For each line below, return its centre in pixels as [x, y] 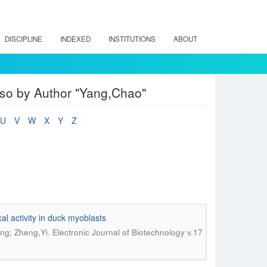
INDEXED [75, 39]
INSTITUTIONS [132, 39]
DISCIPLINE [24, 39]
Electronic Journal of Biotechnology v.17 [127, 232]
